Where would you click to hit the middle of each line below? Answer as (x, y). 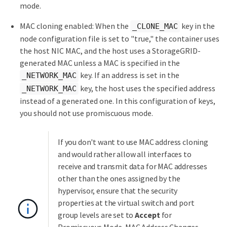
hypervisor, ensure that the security (118, 191)
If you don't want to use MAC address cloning (133, 142)
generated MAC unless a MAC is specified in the (100, 63)
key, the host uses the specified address (147, 88)
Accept (147, 215)
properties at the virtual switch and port (126, 203)
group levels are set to (97, 215)
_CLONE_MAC (155, 26)
